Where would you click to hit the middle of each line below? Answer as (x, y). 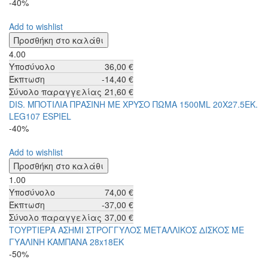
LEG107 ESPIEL (40, 116)
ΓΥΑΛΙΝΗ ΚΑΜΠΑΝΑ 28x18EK (66, 242)
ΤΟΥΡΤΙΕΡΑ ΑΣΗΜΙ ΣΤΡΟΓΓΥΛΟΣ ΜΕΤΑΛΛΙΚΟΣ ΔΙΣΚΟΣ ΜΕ (127, 230)
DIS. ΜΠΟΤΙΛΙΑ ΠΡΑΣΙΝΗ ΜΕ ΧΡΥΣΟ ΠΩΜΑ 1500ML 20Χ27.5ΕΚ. (133, 104)
